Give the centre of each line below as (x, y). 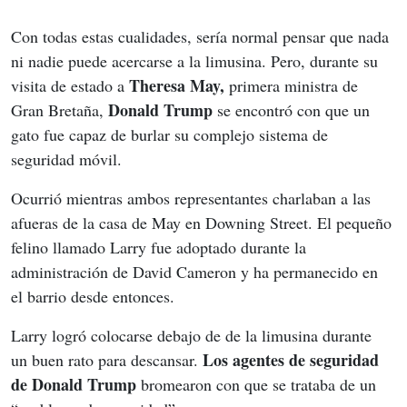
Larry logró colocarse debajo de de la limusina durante (194, 336)
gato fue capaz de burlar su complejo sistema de (172, 135)
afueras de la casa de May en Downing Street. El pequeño (203, 223)
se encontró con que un (293, 110)
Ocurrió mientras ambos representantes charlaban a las (193, 199)
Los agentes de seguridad (293, 360)
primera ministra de (296, 86)
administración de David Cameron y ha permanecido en (197, 272)
